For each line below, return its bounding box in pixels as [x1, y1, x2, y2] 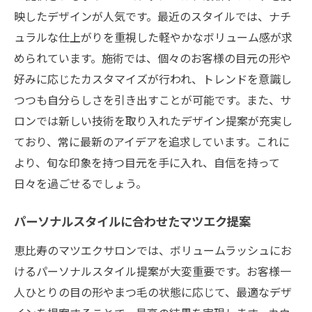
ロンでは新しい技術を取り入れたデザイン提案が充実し [14, 111, 292, 129]
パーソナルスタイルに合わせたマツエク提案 [14, 217, 251, 229]
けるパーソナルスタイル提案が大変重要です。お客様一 [14, 262, 291, 279]
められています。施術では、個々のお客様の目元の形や [14, 49, 291, 66]
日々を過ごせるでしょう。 [14, 174, 147, 192]
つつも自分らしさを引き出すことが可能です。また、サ [14, 91, 291, 108]
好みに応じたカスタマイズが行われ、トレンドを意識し [14, 70, 292, 87]
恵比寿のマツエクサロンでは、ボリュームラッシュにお [14, 241, 292, 258]
